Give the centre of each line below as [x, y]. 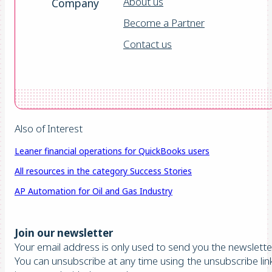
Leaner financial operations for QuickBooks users [112, 151]
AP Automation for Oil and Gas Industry [93, 191]
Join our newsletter [64, 233]
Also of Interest [49, 128]
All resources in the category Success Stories [103, 171]
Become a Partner [164, 22]
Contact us [148, 44]
